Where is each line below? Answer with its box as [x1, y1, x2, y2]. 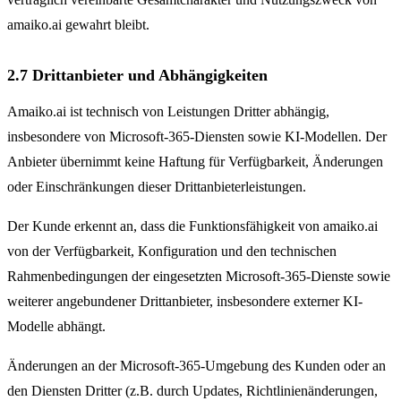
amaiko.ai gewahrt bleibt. [7, 17, 149, 32]
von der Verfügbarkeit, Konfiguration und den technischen [7, 243, 337, 259]
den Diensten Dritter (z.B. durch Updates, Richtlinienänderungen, [7, 383, 378, 398]
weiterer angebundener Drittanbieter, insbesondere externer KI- [7, 294, 363, 309]
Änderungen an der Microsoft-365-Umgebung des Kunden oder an [7, 358, 386, 373]
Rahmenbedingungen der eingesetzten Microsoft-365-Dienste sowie [7, 269, 390, 284]
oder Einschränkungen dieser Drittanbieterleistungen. [7, 179, 306, 194]
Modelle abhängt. [7, 319, 106, 334]
